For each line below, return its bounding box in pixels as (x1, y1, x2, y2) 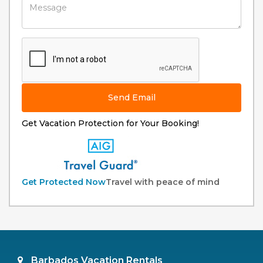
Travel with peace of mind (106, 177, 220, 188)
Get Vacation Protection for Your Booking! (22, 118, 199, 129)
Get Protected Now (22, 177, 106, 188)
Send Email (107, 92, 156, 103)
